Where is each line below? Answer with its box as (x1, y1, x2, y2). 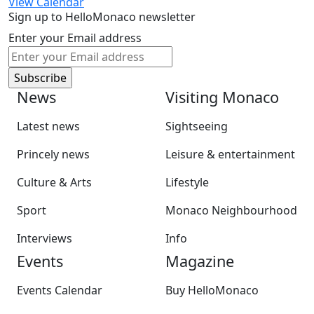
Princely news (17, 146, 90, 163)
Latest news (17, 118, 80, 135)
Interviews (17, 231, 72, 247)
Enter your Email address (8, 30, 142, 46)
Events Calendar (17, 282, 102, 299)
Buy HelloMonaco (165, 282, 259, 299)
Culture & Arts (17, 175, 92, 191)
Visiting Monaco (165, 87, 279, 108)
